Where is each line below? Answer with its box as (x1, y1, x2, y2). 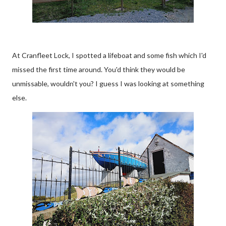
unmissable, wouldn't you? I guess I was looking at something (12, 79, 204, 88)
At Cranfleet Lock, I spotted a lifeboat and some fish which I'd (12, 51, 206, 60)
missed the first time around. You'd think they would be (12, 65, 185, 74)
